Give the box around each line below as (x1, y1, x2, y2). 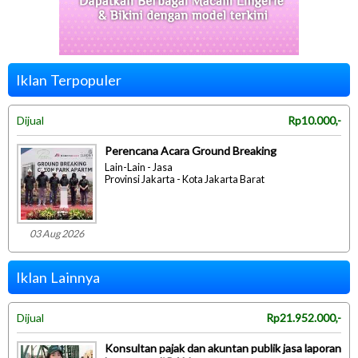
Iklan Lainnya (16, 268, 100, 287)
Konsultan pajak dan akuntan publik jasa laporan (105, 341, 341, 356)
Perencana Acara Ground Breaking (105, 144, 276, 158)
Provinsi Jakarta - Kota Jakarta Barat (105, 173, 265, 186)
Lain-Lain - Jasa (105, 161, 173, 174)
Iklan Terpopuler (16, 71, 121, 89)
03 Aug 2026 (30, 228, 84, 241)
